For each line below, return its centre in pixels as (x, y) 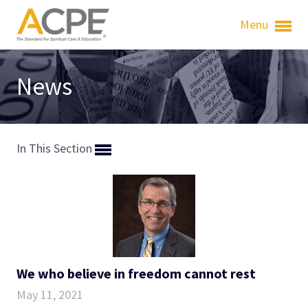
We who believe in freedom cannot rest (136, 273)
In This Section (56, 148)
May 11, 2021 (50, 294)
